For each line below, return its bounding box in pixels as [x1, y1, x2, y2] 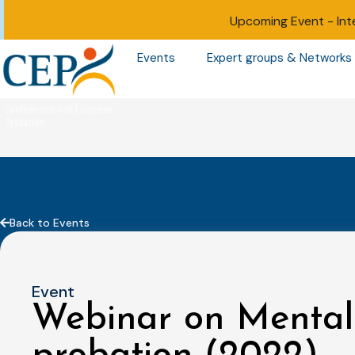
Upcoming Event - [229, 13, 337, 29]
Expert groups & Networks [206, 50, 352, 67]
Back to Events [10, 215, 90, 230]
